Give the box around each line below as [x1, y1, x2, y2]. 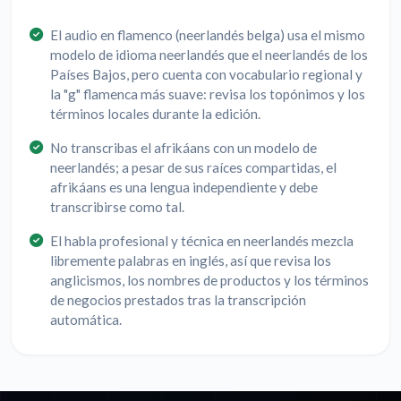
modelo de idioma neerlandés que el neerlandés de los [50, 47, 368, 64]
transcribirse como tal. [50, 199, 184, 216]
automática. [50, 311, 122, 328]
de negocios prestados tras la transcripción [50, 292, 306, 309]
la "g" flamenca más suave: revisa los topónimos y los [50, 86, 365, 103]
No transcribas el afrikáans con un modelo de [50, 140, 317, 157]
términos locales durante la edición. [50, 106, 260, 123]
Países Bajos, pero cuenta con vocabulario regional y [50, 66, 363, 83]
